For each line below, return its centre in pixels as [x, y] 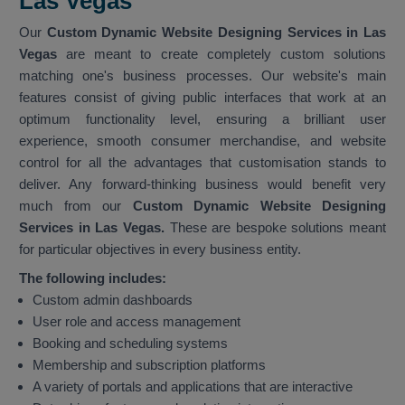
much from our [76, 206]
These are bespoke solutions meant [278, 228]
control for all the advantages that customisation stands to [202, 163]
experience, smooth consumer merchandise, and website [202, 141]
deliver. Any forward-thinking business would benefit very [202, 184]
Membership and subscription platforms [149, 365]
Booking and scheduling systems [130, 344]
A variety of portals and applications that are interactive [193, 387]
